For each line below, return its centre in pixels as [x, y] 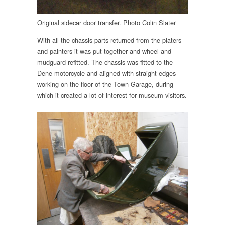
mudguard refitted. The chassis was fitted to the [105, 62]
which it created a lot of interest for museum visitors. [112, 95]
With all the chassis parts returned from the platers [109, 40]
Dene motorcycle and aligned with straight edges [106, 73]
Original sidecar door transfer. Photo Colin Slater [106, 22]
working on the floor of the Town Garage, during [105, 84]
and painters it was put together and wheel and [104, 51]
